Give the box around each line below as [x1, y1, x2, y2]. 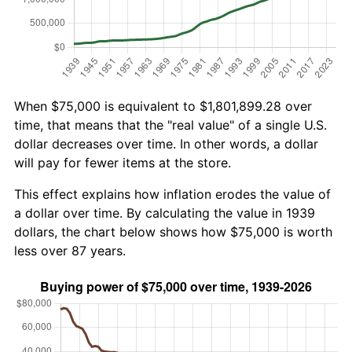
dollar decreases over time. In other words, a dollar [14, 135, 318, 152]
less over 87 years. [14, 242, 126, 258]
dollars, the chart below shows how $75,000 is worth [14, 223, 332, 240]
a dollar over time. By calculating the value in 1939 [14, 204, 315, 221]
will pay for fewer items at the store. [14, 154, 231, 170]
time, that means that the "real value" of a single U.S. [14, 116, 327, 133]
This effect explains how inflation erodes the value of [14, 185, 331, 202]
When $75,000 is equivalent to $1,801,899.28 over [14, 97, 312, 114]
